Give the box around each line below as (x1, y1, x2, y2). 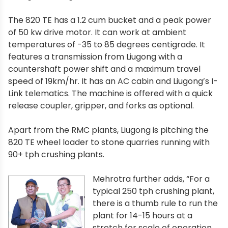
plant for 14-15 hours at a (93, 209, 193, 221)
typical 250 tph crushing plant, (93, 185, 215, 197)
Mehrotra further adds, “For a (93, 173, 210, 185)
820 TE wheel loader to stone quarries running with (8, 136, 210, 148)
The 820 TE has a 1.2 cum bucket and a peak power (8, 14, 211, 26)
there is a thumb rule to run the (93, 197, 218, 209)
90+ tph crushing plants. (8, 148, 104, 160)
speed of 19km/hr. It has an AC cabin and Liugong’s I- (8, 75, 218, 87)
